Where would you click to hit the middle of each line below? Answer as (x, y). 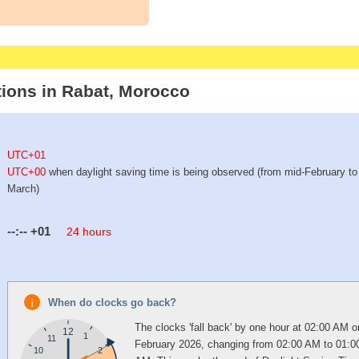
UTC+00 (27, 172)
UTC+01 (27, 155)
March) (24, 189)
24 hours (89, 231)
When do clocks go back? (113, 302)
